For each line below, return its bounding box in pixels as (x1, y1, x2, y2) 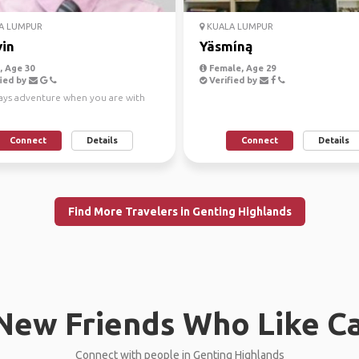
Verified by (207, 75, 260, 85)
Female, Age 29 (207, 63, 276, 73)
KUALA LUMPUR (204, 22, 273, 31)
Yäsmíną (200, 38, 252, 54)
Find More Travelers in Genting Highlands (67, 205, 292, 218)
